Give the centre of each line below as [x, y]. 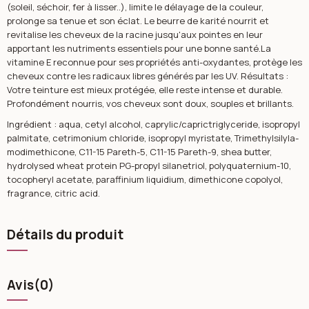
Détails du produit [65, 235]
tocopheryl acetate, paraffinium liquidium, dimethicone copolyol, [144, 180]
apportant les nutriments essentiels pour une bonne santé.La [139, 48]
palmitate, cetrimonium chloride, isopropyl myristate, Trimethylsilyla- [152, 138]
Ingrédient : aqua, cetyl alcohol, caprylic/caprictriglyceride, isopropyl [153, 124]
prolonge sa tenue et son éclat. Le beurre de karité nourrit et [138, 20]
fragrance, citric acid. [54, 193]
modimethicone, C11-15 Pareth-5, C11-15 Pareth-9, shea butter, [139, 152]
